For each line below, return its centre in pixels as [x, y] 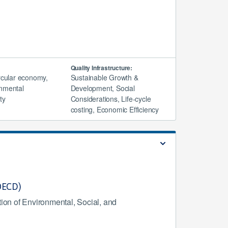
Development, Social [103, 88]
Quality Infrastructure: [102, 68]
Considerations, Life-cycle [111, 99]
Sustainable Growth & [104, 77]
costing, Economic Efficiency [115, 109]
